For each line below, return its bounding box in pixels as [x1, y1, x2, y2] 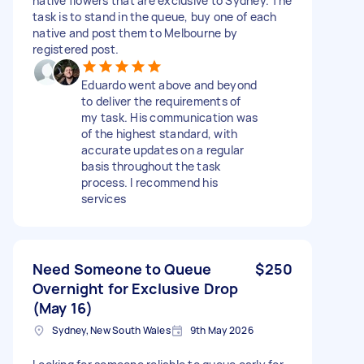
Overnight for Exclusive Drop [32, 278, 239, 298]
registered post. [32, 41, 119, 57]
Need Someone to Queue [32, 258, 212, 279]
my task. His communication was [81, 109, 258, 125]
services [81, 190, 126, 206]
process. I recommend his [81, 174, 218, 190]
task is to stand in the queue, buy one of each [32, 8, 277, 24]
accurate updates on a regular [81, 141, 245, 158]
